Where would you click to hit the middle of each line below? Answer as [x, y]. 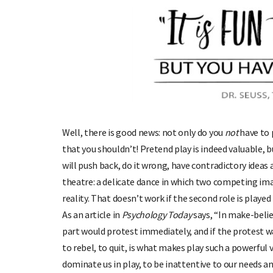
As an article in [92, 214]
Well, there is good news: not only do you [144, 132]
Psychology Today [157, 214]
